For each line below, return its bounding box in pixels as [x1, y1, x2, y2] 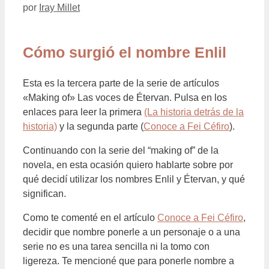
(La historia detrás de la [144, 107, 244, 118]
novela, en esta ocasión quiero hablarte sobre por [23, 160, 233, 171]
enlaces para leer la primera [23, 107, 144, 118]
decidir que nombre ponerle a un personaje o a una [23, 227, 240, 238]
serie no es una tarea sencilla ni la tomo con [23, 241, 210, 252]
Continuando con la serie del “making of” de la [23, 145, 219, 156]
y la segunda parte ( [57, 121, 144, 132]
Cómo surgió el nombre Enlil [23, 44, 226, 61]
